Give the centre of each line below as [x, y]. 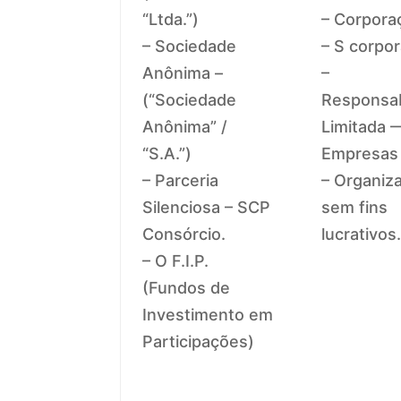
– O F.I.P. [176, 260]
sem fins [355, 207]
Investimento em [208, 314]
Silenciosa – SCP [207, 207]
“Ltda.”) [171, 19]
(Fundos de [187, 287]
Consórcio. [184, 234]
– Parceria [181, 180]
